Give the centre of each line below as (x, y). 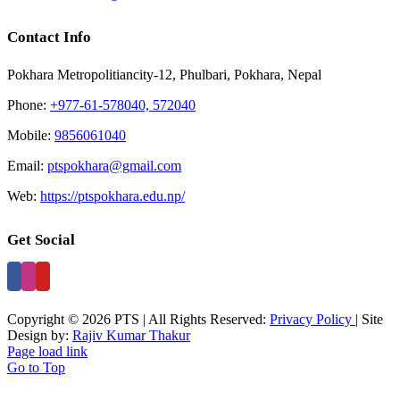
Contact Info (49, 37)
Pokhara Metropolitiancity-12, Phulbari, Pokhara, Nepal (164, 74)
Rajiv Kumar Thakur (131, 336)
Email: (27, 165)
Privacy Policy (312, 320)
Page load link (47, 352)
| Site (369, 320)
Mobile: (31, 135)
